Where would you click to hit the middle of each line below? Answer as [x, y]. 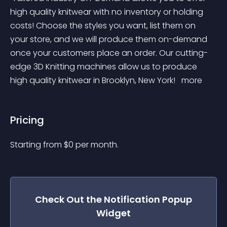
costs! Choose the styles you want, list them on [104, 26]
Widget [113, 213]
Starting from [37, 145]
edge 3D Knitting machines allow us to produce [105, 67]
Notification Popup [148, 199]
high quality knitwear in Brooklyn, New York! [94, 80]
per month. [97, 145]
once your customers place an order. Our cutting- [109, 53]
